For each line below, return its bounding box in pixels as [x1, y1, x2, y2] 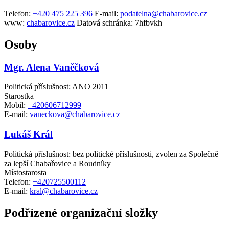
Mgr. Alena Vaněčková [4, 61, 99, 73]
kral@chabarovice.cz [30, 186, 98, 195]
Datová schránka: [77, 18, 133, 27]
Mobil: [4, 101, 28, 110]
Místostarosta [4, 168, 47, 177]
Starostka [4, 91, 34, 101]
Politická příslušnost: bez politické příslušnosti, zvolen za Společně [4, 149, 218, 158]
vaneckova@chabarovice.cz [30, 110, 120, 119]
